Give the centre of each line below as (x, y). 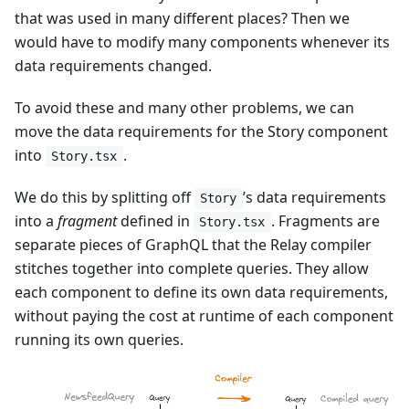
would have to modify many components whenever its (202, 42)
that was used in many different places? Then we (182, 18)
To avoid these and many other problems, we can (184, 107)
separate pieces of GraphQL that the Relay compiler (193, 244)
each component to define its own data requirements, (201, 292)
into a (36, 220)
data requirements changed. (113, 65)
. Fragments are (325, 220)
